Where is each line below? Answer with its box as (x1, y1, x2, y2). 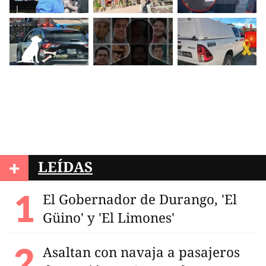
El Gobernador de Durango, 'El (43, 189, 237, 208)
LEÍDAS (38, 156, 93, 176)
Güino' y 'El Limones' (43, 208, 175, 227)
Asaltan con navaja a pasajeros (43, 242, 240, 261)
